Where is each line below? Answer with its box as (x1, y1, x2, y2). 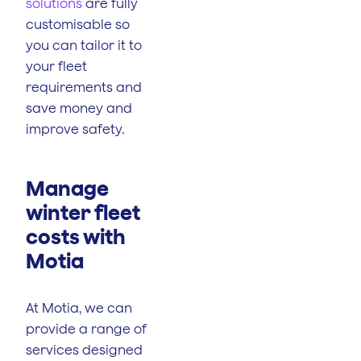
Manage (26, 176, 109, 200)
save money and (26, 100, 132, 115)
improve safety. (26, 121, 125, 136)
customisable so (26, 16, 130, 31)
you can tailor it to (26, 37, 142, 52)
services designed (26, 342, 143, 357)
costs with (26, 224, 126, 248)
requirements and (26, 79, 142, 94)
